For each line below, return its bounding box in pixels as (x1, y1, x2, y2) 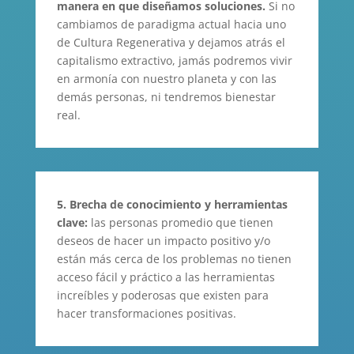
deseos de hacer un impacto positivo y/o (56, 232, 270, 248)
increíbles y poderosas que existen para (56, 287, 269, 303)
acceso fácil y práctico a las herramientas (56, 269, 275, 284)
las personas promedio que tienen (87, 214, 273, 230)
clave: (56, 214, 88, 230)
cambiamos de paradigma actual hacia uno (56, 16, 286, 32)
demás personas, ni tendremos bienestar (56, 88, 276, 104)
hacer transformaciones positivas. (56, 305, 236, 321)
